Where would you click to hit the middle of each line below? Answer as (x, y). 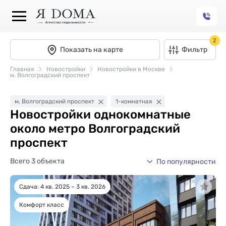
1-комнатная (134, 101)
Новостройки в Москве (131, 69)
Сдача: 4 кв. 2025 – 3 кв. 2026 (62, 186)
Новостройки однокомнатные (100, 115)
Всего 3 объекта (37, 161)
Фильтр (194, 50)
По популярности (186, 161)
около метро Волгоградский (95, 129)
